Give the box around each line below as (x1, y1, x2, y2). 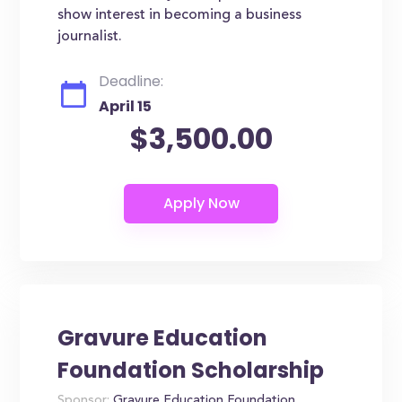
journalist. (57, 30, 123, 44)
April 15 (99, 96, 153, 117)
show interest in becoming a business (57, 8, 302, 22)
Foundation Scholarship (57, 355, 325, 385)
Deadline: (99, 71, 164, 92)
